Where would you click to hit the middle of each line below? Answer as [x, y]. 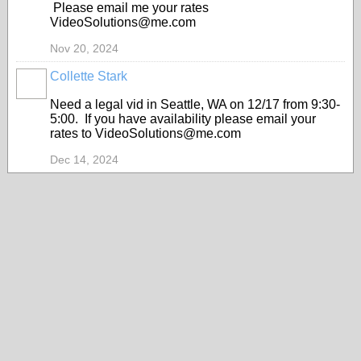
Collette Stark [89, 76]
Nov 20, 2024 [84, 48]
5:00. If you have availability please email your [183, 119]
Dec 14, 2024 [84, 160]
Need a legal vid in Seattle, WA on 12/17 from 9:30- [195, 104]
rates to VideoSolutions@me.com [145, 133]
